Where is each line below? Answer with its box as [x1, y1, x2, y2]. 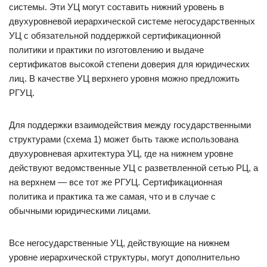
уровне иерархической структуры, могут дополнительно [9, 252, 240, 262]
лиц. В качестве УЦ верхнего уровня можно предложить [9, 73, 240, 83]
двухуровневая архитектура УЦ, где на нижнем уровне [9, 148, 233, 159]
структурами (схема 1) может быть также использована [9, 134, 238, 144]
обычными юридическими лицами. [9, 206, 151, 216]
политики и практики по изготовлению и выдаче [9, 45, 204, 55]
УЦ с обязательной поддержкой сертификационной [9, 30, 221, 41]
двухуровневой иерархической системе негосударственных [9, 16, 255, 26]
